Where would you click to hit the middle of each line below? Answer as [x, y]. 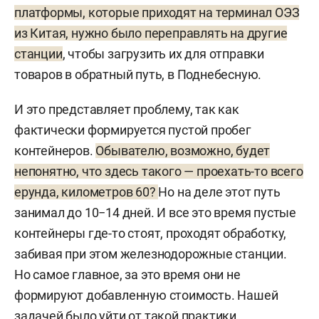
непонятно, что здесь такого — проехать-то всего [159, 171]
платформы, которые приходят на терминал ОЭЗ [157, 12]
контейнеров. [55, 150]
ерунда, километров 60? [87, 192]
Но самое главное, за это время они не [127, 274]
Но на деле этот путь [219, 192]
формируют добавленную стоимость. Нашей [146, 295]
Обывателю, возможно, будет [183, 150]
